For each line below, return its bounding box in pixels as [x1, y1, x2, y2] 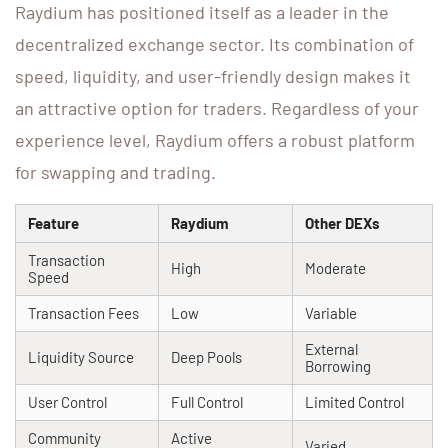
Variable [305, 304, 357, 323]
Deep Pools [171, 348, 242, 367]
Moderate [305, 259, 366, 278]
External [305, 340, 358, 359]
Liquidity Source [28, 348, 134, 367]
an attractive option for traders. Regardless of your [15, 97, 419, 120]
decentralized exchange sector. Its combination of [15, 33, 414, 56]
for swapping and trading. [15, 161, 216, 184]
